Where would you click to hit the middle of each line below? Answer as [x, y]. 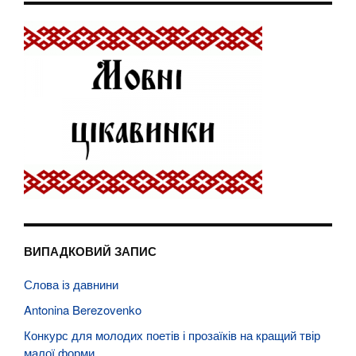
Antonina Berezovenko [83, 310]
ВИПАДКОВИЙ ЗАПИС [90, 252]
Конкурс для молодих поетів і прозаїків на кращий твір [172, 335]
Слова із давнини [71, 284]
